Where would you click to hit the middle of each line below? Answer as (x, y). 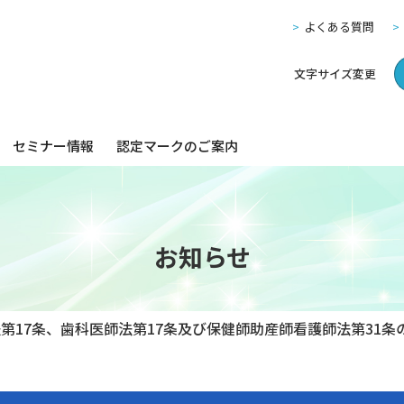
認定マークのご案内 (177, 145)
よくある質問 (339, 27)
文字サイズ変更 (335, 73)
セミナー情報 (53, 145)
